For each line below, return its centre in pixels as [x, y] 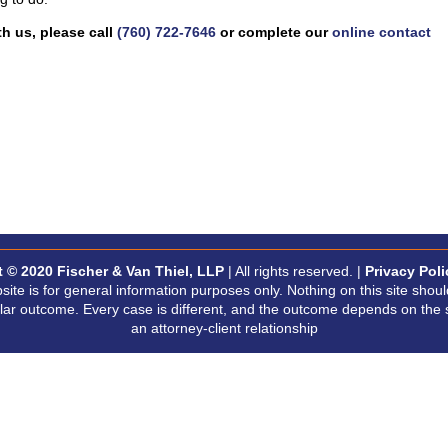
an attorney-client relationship [224, 328]
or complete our [274, 32]
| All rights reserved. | [294, 271]
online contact [382, 32]
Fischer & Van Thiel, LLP [140, 271]
